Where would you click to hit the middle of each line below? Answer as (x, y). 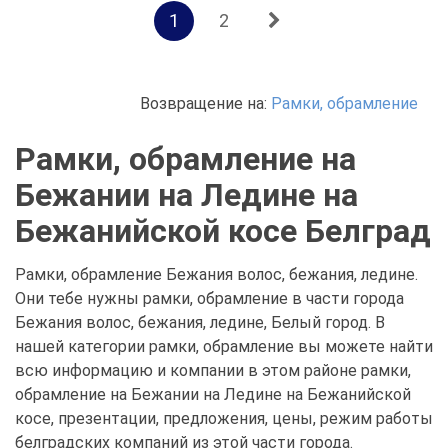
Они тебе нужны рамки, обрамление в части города (209, 298)
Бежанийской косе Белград (223, 231)
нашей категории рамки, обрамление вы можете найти (224, 346)
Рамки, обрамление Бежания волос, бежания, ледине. (216, 274)
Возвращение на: (205, 103)
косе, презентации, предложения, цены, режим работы (224, 418)
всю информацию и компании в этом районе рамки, (213, 370)
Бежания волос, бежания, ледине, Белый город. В (200, 322)
